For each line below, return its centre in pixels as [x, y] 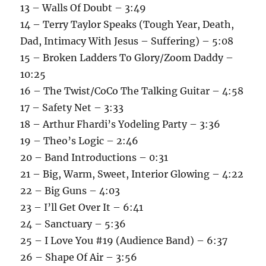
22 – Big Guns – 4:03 [70, 191]
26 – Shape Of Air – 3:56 [79, 257]
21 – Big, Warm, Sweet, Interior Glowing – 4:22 [132, 174]
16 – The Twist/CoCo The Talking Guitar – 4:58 [132, 91]
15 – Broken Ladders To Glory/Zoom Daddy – [127, 58]
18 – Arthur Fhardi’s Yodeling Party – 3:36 [121, 124]
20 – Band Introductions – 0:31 [94, 158]
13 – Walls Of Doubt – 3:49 [83, 8]
